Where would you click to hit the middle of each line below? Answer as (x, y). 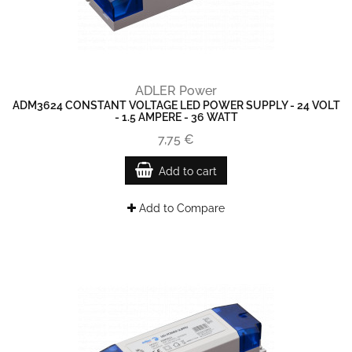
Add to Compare (180, 208)
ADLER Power (176, 91)
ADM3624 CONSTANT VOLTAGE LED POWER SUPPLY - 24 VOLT (176, 105)
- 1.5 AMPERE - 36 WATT (176, 117)
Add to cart (188, 171)
